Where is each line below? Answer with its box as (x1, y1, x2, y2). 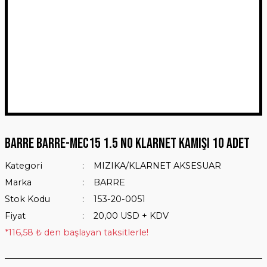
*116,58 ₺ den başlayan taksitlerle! (5, 227, 148, 238)
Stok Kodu (5, 194, 50, 204)
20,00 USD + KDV (93, 210, 169, 221)
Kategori (5, 160, 42, 171)
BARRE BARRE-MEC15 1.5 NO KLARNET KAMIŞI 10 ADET (5, 135, 250, 152)
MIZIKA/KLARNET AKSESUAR (93, 160, 221, 171)
